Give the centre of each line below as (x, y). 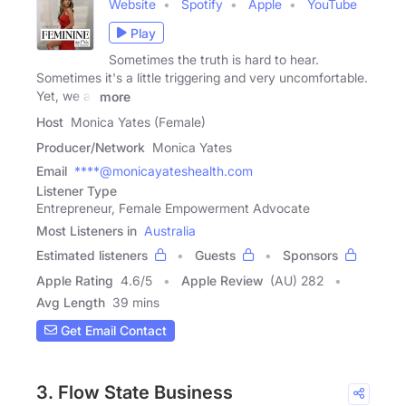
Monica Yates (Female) (138, 121)
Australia (170, 230)
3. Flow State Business (135, 392)
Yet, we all (66, 96)
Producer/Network (91, 147)
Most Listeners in (87, 230)
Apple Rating (75, 280)
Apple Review (222, 280)
